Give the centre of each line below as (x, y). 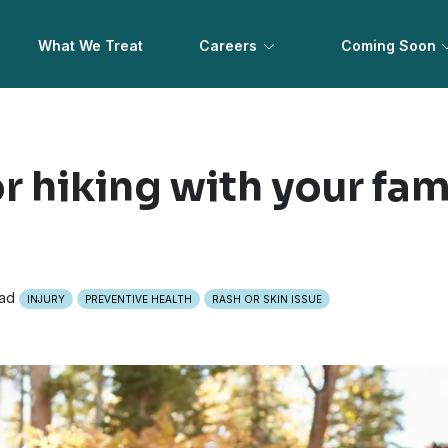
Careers (228, 45)
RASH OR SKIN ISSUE (266, 299)
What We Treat (91, 45)
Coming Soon (388, 45)
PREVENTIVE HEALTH (138, 299)
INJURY (45, 299)
